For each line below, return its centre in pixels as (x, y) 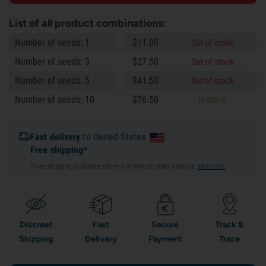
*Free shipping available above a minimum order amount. (114, 166)
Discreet (36, 225)
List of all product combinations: (87, 23)
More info (211, 166)
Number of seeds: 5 (52, 80)
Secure (165, 225)
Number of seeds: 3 (52, 61)
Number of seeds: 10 (55, 99)
